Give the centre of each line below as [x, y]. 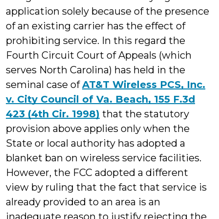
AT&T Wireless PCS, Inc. [144, 85]
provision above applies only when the [98, 129]
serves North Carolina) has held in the [96, 70]
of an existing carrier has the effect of [96, 26]
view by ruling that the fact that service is [106, 187]
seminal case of [44, 85]
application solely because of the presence [108, 11]
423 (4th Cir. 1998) [53, 114]
